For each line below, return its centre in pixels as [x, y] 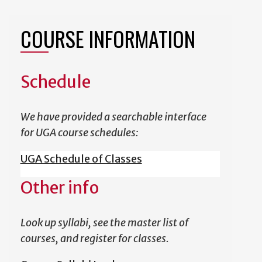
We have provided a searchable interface [113, 117]
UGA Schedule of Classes [81, 159]
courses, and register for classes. [94, 238]
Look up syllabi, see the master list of [104, 223]
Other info [59, 188]
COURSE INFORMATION [108, 38]
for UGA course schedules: [79, 132]
